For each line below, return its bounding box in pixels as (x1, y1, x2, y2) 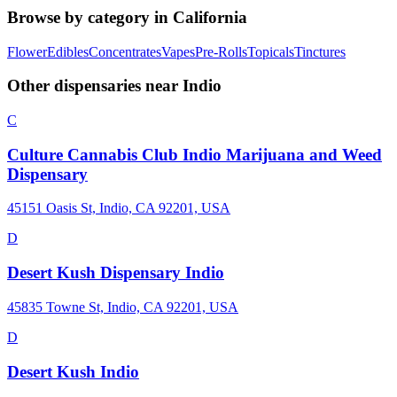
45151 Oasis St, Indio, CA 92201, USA (7, 200, 230, 216)
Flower (7, 43, 47, 59)
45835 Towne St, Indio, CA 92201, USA (7, 299, 238, 315)
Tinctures (294, 43, 346, 59)
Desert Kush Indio (7, 362, 139, 381)
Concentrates (89, 43, 161, 59)
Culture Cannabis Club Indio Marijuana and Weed (7, 144, 382, 164)
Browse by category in (7, 7, 173, 27)
